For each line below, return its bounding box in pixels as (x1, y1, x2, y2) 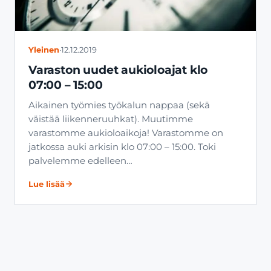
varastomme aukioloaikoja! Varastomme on (28, 128, 223, 139)
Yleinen (28, 45, 59, 55)
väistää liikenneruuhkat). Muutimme (28, 114, 193, 125)
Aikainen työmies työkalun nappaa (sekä (28, 100, 210, 111)
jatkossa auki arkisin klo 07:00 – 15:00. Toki (28, 142, 216, 153)
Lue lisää (28, 179, 65, 189)
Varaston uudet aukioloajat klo (28, 63, 208, 77)
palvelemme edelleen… (28, 155, 132, 167)
